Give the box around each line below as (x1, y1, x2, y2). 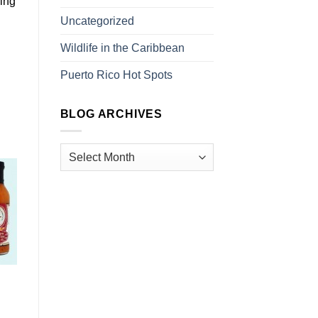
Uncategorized (60, 14, 134, 27)
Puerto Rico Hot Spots (60, 68, 172, 81)
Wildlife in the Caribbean (60, 41, 185, 54)
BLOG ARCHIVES (60, 107, 163, 120)
